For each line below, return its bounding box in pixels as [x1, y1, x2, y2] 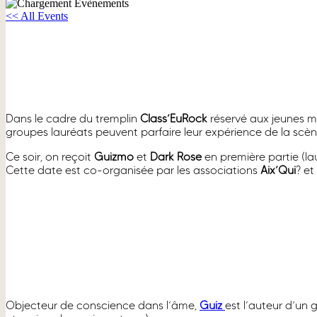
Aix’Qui [260, 163, 296, 177]
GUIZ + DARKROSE [6, 49, 163, 68]
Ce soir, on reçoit [6, 149, 94, 163]
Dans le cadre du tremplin [6, 111, 137, 125]
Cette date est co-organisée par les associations [6, 163, 260, 177]
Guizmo [94, 149, 134, 163]
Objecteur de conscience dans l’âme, [6, 298, 200, 312]
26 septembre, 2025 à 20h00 [6, 82, 197, 100]
